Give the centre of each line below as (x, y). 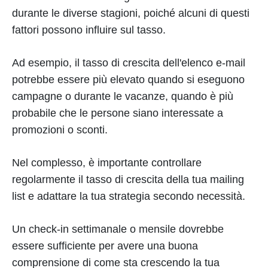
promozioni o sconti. (60, 130)
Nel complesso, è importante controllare (107, 163)
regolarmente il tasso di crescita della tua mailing (128, 179)
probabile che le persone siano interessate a (118, 113)
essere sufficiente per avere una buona (105, 246)
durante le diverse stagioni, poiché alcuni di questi (131, 13)
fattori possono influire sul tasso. (89, 30)
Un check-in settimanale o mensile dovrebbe (118, 229)
